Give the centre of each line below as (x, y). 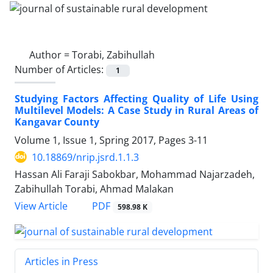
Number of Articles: (60, 69)
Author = (51, 55)
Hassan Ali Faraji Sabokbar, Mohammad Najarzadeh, (135, 174)
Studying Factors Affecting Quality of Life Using (136, 98)
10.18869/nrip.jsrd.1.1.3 (85, 157)
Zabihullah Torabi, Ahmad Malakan (94, 189)
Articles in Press (62, 261)
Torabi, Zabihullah (113, 55)
